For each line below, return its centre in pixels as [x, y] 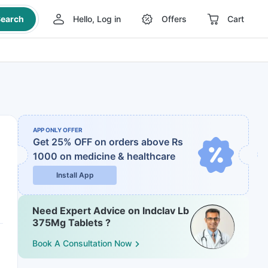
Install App [75, 175]
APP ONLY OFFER [58, 130]
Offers [174, 19]
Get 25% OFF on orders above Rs [108, 142]
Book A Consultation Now [82, 243]
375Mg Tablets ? [71, 223]
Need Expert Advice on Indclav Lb [111, 211]
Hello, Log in [97, 19]
